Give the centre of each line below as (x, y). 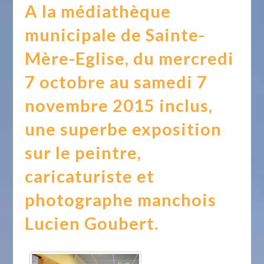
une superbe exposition (123, 129)
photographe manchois (121, 200)
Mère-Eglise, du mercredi (130, 58)
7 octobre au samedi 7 (116, 82)
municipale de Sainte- (115, 35)
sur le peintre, (83, 153)
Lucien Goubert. (92, 223)
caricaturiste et (90, 176)
